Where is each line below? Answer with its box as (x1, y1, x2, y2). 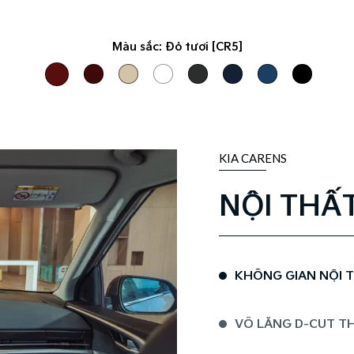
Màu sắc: (111, 40, 165, 54)
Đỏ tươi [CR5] (164, 40, 243, 54)
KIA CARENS (218, 150, 287, 165)
